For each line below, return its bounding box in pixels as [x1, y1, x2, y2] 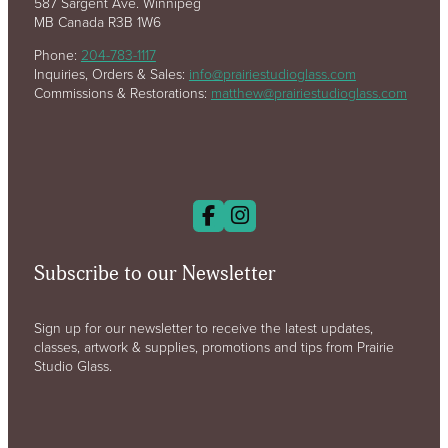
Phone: [33, 44, 81, 64]
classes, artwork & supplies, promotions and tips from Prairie [33, 337, 394, 357]
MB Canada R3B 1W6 [33, 11, 161, 31]
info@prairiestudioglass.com [188, 63, 356, 83]
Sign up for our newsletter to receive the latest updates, [33, 318, 373, 338]
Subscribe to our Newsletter [33, 262, 276, 287]
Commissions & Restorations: [33, 82, 211, 102]
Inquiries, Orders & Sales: [33, 63, 189, 83]
